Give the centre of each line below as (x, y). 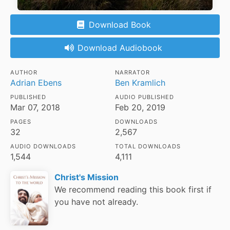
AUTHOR (24, 73)
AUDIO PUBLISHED (145, 97)
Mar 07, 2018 (35, 108)
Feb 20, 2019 (140, 108)
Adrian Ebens (36, 83)
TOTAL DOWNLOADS (148, 147)
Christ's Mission (87, 177)
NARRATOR (132, 73)
